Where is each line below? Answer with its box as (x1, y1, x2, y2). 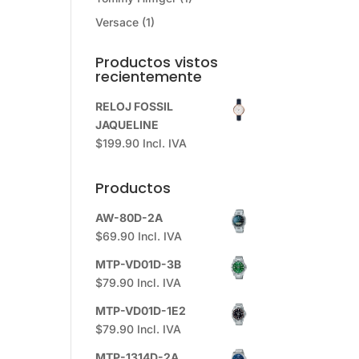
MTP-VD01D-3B (95, 257, 182, 271)
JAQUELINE (95, 118, 159, 131)
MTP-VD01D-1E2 (95, 304, 187, 317)
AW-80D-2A (95, 211, 163, 224)
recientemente (95, 67, 203, 87)
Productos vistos (95, 52, 219, 72)
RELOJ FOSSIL (95, 99, 174, 113)
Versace (95, 15, 139, 29)
